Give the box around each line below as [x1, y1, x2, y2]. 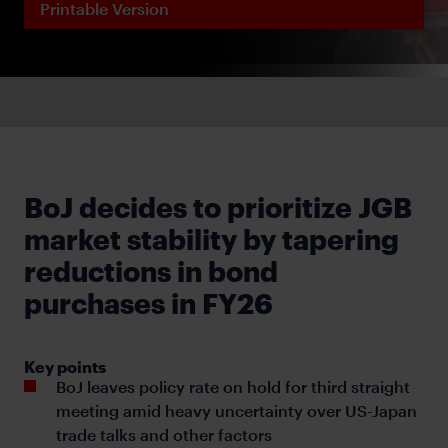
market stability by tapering [24, 222, 399, 255]
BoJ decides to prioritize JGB [24, 190, 412, 223]
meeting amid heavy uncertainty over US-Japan [56, 400, 417, 420]
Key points [24, 356, 106, 376]
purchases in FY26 [24, 286, 273, 319]
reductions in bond [24, 254, 278, 287]
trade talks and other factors [56, 424, 272, 444]
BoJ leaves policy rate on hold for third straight [56, 376, 410, 396]
